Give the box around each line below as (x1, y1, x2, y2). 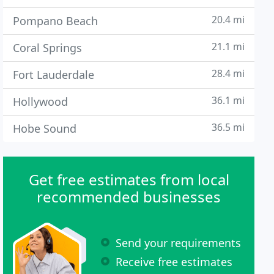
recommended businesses (37, 187, 221, 207)
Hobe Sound (13, 121, 77, 136)
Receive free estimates (116, 254, 233, 269)
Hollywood (13, 94, 68, 109)
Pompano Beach (13, 13, 98, 28)
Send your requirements (116, 235, 242, 250)
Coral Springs (13, 40, 83, 55)
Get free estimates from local (28, 169, 229, 190)
